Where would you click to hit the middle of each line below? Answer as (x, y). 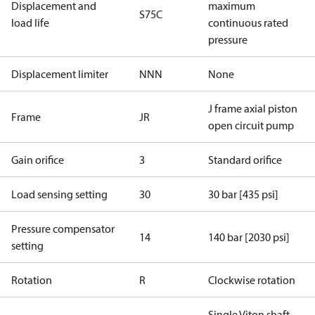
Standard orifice (245, 160)
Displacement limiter (60, 74)
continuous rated (248, 22)
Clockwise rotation (252, 280)
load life (30, 22)
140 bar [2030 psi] (249, 237)
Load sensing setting (59, 194)
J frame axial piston (253, 108)
